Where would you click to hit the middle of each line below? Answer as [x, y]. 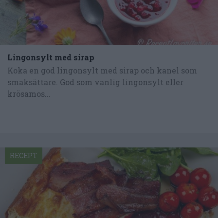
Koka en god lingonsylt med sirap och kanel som [102, 71]
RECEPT [24, 156]
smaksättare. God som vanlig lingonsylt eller [95, 82]
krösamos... [29, 94]
